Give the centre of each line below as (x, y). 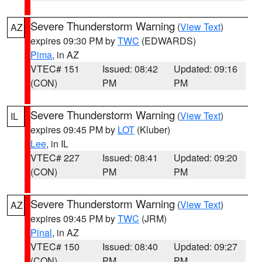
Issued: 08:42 (130, 69)
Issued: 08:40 (130, 247)
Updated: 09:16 (206, 69)
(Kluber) (152, 130)
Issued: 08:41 (130, 158)
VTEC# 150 (55, 247)
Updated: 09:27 (206, 247)
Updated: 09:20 (206, 158)
